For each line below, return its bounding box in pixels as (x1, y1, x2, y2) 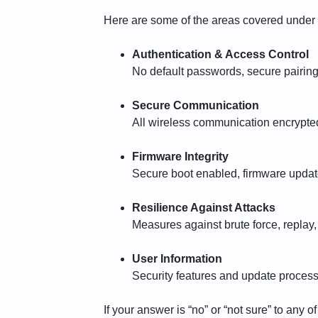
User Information (131, 253, 222, 265)
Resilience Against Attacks (131, 202, 275, 214)
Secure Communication (131, 99, 259, 112)
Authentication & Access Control (131, 48, 309, 61)
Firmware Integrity (131, 150, 229, 163)
